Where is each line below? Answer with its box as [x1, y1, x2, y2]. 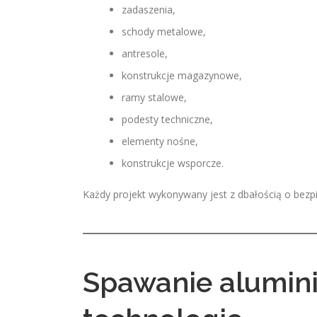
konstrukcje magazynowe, [122, 69, 242, 82]
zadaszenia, [122, 3, 175, 16]
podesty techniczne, [122, 113, 213, 126]
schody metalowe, [122, 25, 206, 38]
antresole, [122, 47, 168, 60]
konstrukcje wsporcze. [122, 156, 224, 170]
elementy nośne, [122, 134, 198, 148]
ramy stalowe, [122, 91, 187, 104]
